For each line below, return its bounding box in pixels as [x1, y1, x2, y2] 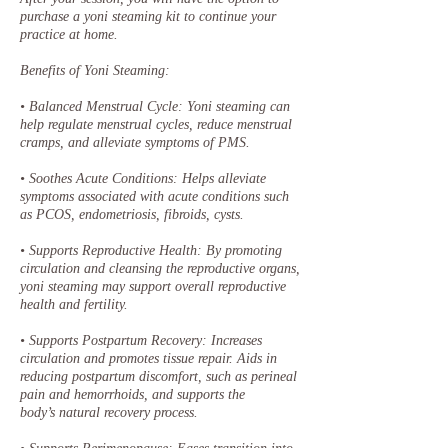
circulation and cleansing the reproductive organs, [20, 261, 300, 276]
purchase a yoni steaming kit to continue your [20, 9, 276, 24]
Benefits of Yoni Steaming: [20, 63, 170, 78]
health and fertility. [20, 297, 128, 312]
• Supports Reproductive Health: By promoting [20, 243, 282, 258]
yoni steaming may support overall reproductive [20, 279, 286, 294]
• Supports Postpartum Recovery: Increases [20, 333, 262, 348]
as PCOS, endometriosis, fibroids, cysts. [20, 207, 244, 222]
